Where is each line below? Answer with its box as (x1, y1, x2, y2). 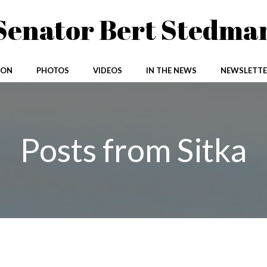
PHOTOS (36, 66, 69, 75)
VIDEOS (92, 66, 122, 75)
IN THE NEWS (145, 66, 197, 75)
